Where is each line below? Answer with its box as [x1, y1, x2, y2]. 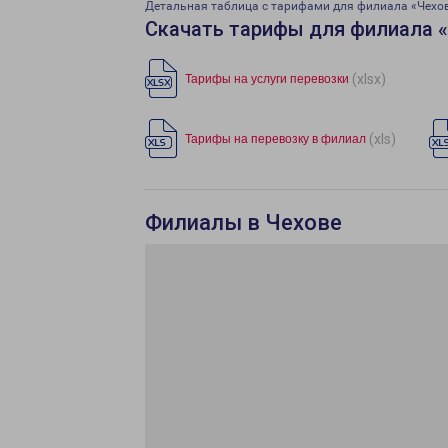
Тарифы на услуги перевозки [185, 72, 349, 86]
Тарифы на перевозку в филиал [185, 132, 366, 146]
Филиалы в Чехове [145, 210, 342, 235]
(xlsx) [352, 70, 386, 87]
